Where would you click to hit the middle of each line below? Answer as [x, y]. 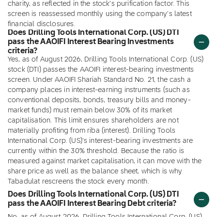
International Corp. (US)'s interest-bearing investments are [101, 141]
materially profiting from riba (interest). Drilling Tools [92, 131]
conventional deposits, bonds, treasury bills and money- [99, 100]
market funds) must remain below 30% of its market [90, 110]
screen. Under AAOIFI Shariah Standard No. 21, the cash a [99, 80]
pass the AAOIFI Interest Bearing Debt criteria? [92, 204]
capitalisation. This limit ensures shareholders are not [93, 121]
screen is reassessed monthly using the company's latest [100, 14]
